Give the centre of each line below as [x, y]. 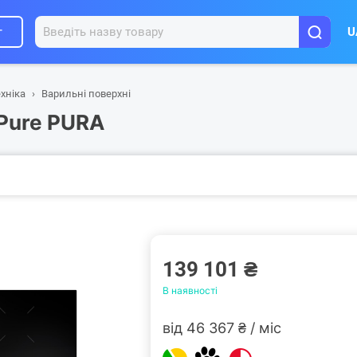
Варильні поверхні [86, 94]
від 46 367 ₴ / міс [222, 328]
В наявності [190, 290]
